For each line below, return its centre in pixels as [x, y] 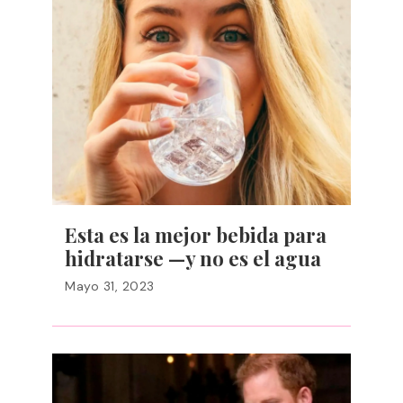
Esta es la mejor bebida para [196, 235]
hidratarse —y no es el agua [193, 258]
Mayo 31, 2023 [110, 286]
